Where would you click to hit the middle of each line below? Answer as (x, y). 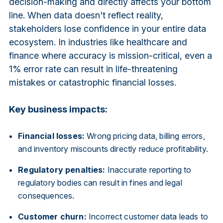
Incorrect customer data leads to (147, 216)
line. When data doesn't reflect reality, (86, 15)
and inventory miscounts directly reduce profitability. (113, 149)
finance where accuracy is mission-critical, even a (110, 55)
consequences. (46, 195)
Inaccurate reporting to (148, 169)
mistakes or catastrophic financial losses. (92, 82)
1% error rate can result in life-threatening (93, 69)
